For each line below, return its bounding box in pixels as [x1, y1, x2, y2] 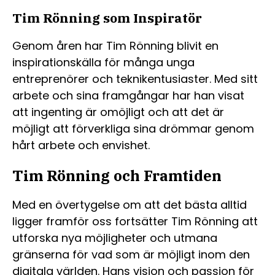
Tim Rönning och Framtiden [12, 165, 222, 185]
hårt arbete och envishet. [12, 137, 150, 153]
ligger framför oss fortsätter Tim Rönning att [12, 213, 258, 229]
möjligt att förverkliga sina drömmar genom [12, 120, 254, 136]
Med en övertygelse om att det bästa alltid [12, 196, 247, 212]
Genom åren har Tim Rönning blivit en [12, 37, 219, 53]
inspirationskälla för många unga [12, 54, 195, 70]
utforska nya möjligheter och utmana [12, 230, 217, 246]
